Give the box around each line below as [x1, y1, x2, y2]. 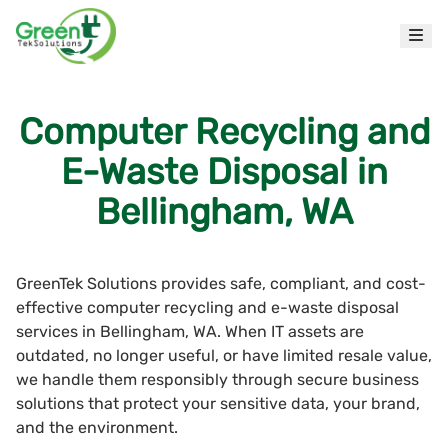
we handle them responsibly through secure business [16, 369, 419, 389]
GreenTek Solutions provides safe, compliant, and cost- [16, 273, 426, 293]
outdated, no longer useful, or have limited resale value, [16, 345, 432, 365]
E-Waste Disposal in [60, 149, 388, 193]
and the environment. [16, 417, 178, 437]
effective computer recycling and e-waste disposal [16, 297, 399, 317]
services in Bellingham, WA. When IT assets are [16, 321, 364, 341]
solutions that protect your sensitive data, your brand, [16, 393, 420, 413]
